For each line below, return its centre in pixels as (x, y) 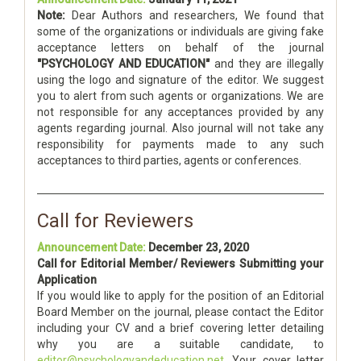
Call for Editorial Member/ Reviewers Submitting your (180, 263)
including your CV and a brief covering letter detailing (180, 328)
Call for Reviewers (115, 221)
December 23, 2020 (199, 247)
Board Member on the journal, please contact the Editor (180, 312)
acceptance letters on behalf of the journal (180, 48)
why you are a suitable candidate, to (180, 344)
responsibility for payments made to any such (180, 144)
